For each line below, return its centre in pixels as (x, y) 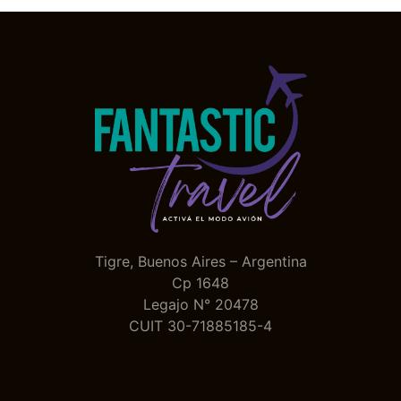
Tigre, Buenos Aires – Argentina (200, 261)
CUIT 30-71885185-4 (200, 326)
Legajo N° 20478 (200, 304)
